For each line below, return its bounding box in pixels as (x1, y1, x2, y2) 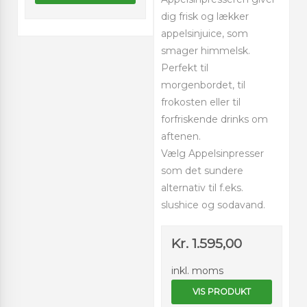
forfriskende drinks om (161, 112, 268, 125)
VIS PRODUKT (193, 286, 251, 297)
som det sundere (161, 164, 243, 177)
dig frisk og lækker (161, 10, 249, 23)
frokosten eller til (161, 95, 241, 108)
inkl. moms (171, 264, 223, 277)
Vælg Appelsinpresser (161, 147, 264, 160)
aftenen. (161, 130, 201, 143)
